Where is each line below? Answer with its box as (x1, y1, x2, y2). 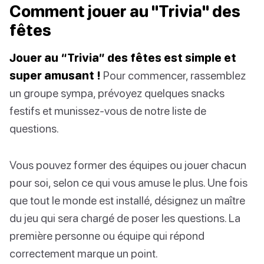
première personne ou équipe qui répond (9, 229, 204, 243)
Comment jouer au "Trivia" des (9, 2, 240, 21)
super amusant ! (9, 68, 101, 82)
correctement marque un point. (9, 246, 158, 260)
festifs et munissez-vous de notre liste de (9, 104, 206, 118)
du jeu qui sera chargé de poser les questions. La (9, 211, 240, 225)
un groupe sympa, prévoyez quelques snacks (9, 86, 225, 100)
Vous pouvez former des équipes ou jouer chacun (9, 158, 246, 172)
